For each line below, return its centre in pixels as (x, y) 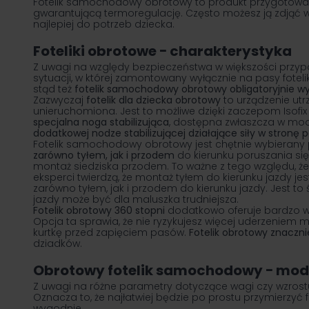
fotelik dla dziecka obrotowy (153, 100)
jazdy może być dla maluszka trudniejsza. (136, 200)
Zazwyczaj (60, 100)
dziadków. (58, 244)
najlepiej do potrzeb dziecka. (104, 24)
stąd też (54, 89)
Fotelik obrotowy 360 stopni (99, 211)
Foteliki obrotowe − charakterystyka (162, 51)
